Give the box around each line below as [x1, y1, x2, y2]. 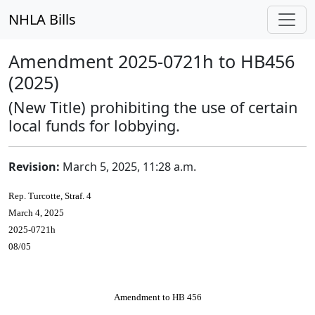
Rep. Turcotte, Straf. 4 [8, 191, 91, 201]
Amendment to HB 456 [113, 292, 202, 302]
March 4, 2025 [8, 207, 64, 218]
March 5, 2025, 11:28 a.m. [60, 159, 196, 174]
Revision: [8, 159, 60, 174]
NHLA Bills [8, 10, 76, 29]
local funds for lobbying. [8, 115, 180, 136]
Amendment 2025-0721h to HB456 [8, 49, 295, 73]
